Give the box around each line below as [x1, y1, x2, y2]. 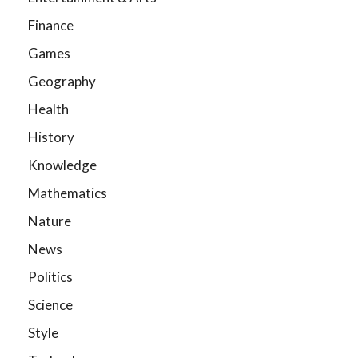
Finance [28, 16, 74, 34]
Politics [28, 268, 73, 285]
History [28, 128, 74, 145]
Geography [28, 72, 96, 89]
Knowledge [28, 156, 97, 173]
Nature [28, 212, 71, 229]
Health [28, 100, 69, 117]
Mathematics [28, 184, 107, 201]
